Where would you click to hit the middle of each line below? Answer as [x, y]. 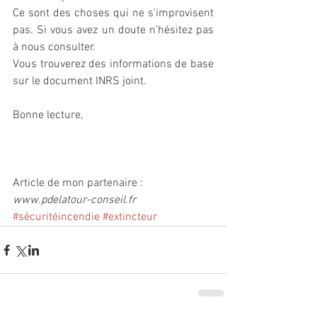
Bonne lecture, [48, 116]
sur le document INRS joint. [80, 82]
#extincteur [130, 218]
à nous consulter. [54, 48]
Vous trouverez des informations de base [113, 65]
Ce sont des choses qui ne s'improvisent [113, 14]
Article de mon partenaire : [78, 184]
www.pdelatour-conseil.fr [74, 201]
